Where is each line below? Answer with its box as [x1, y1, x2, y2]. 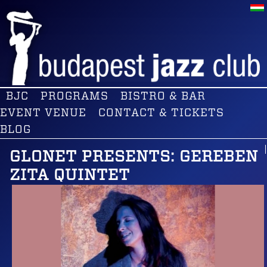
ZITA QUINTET [10, 167, 130, 183]
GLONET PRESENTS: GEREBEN [10, 149, 258, 164]
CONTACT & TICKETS [98, 108, 224, 119]
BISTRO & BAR [120, 91, 206, 102]
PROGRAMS [41, 91, 108, 102]
